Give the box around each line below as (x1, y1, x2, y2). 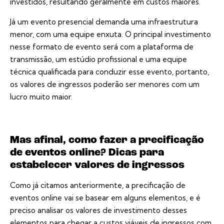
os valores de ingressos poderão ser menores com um (10, 79, 199, 89)
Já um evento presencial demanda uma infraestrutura (10, 17, 198, 27)
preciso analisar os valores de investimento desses (10, 205, 187, 215)
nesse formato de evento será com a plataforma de (10, 42, 193, 52)
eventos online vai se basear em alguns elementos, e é (10, 193, 200, 203)
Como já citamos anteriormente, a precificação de (10, 180, 185, 190)
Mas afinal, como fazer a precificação (10, 135, 204, 146)
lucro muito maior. (10, 92, 72, 102)
